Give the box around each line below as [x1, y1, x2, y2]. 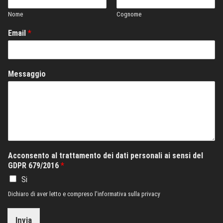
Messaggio [8, 69, 46, 79]
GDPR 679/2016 [8, 161, 61, 171]
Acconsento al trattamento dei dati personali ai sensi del [8, 151, 203, 161]
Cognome [116, 10, 141, 18]
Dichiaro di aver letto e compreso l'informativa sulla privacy [8, 190, 160, 198]
